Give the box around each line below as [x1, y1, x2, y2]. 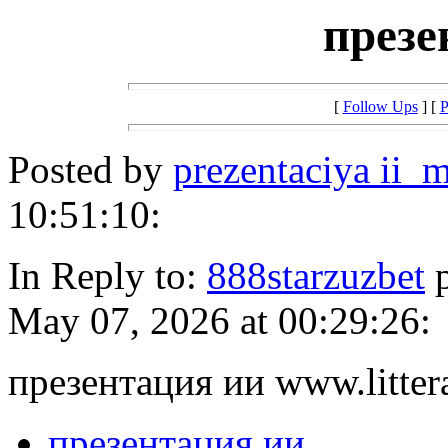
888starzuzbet [207, 254, 425, 298]
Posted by [8, 148, 173, 192]
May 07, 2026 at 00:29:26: [8, 299, 431, 343]
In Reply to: [8, 254, 207, 298]
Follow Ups [342, 98, 418, 116]
